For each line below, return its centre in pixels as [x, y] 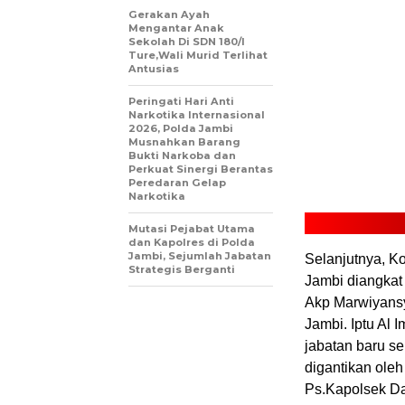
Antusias [154, 69]
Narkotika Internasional [197, 115]
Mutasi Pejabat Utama [192, 229]
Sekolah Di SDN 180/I [187, 42]
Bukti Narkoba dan [182, 155]
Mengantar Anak [176, 28]
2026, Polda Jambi [181, 128]
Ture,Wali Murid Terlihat [198, 55]
